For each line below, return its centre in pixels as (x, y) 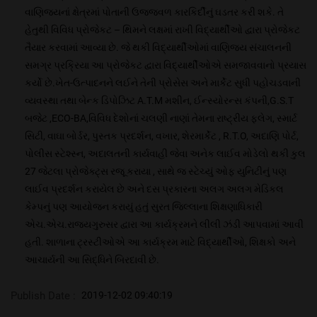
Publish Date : (43, 296)
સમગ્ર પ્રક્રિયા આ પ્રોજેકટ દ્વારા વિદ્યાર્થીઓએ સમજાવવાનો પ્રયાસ (166, 65)
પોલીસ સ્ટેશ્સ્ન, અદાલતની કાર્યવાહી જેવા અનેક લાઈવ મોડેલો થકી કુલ (165, 154)
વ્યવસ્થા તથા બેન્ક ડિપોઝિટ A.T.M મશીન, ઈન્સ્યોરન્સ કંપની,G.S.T (159, 101)
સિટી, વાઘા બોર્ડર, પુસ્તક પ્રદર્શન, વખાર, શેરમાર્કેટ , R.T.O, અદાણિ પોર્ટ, (162, 136)
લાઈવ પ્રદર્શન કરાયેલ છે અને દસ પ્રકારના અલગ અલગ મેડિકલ (154, 189)
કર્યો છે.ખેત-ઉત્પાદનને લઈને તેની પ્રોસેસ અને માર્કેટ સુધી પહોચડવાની (163, 83)
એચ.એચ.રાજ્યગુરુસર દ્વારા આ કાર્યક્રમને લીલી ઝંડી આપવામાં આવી (164, 225)
